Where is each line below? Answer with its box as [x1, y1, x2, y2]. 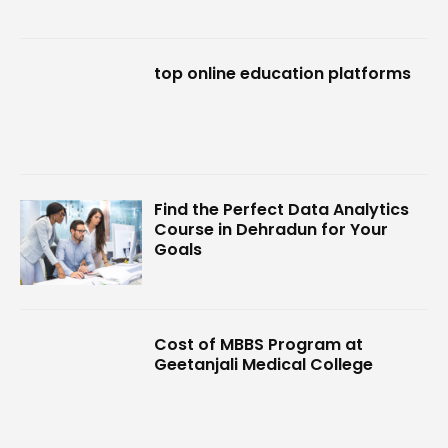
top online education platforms [154, 62, 412, 86]
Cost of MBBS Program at [154, 333, 364, 357]
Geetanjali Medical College [154, 353, 374, 377]
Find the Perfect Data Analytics [154, 197, 410, 221]
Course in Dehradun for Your [154, 217, 389, 241]
